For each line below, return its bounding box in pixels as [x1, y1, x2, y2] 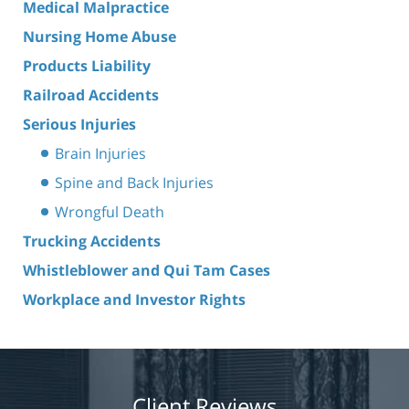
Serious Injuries [23, 113, 136, 134]
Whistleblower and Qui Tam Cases [23, 259, 270, 280]
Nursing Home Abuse [23, 26, 176, 47]
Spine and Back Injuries [55, 172, 214, 193]
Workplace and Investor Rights [23, 288, 246, 309]
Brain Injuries [55, 142, 146, 163]
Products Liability [23, 55, 151, 76]
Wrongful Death [55, 201, 164, 222]
